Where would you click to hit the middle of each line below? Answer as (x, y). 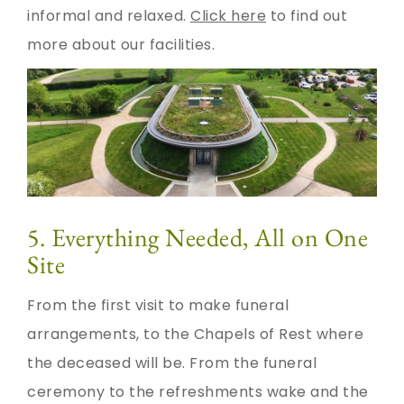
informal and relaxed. (109, 16)
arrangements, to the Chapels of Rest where (195, 334)
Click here (228, 16)
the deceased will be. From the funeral (172, 363)
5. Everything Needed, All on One (197, 237)
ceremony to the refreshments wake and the (198, 391)
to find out (307, 16)
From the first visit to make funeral (158, 305)
